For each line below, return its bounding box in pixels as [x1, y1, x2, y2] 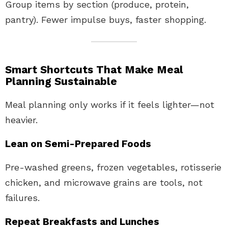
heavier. [5, 114, 38, 125]
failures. [5, 192, 40, 203]
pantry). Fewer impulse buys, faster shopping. [5, 14, 206, 25]
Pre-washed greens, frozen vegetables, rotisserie [5, 161, 221, 173]
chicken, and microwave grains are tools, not [5, 177, 203, 188]
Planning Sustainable [5, 74, 117, 88]
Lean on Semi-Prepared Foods [5, 137, 151, 150]
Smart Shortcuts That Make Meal [5, 63, 183, 76]
